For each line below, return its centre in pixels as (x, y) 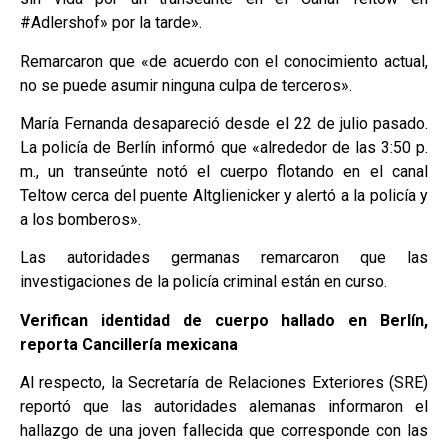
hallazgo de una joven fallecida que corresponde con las (224, 431)
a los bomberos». (80, 220)
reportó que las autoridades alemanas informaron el (224, 407)
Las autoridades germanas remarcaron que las (224, 258)
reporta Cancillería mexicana (129, 344)
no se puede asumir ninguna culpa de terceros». (186, 85)
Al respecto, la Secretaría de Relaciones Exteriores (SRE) (224, 383)
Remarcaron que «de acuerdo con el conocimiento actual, (224, 61)
